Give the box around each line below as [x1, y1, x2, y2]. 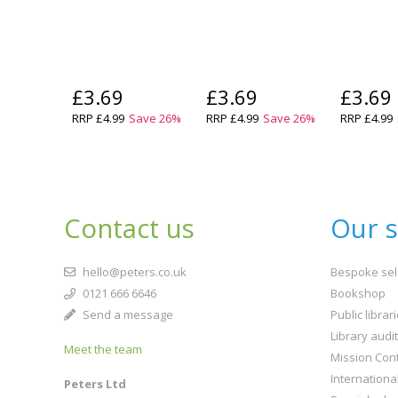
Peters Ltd [64, 375, 126, 392]
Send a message [80, 306, 173, 322]
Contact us [64, 210, 195, 246]
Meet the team [64, 340, 142, 357]
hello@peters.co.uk [80, 263, 187, 280]
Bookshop [330, 284, 386, 301]
